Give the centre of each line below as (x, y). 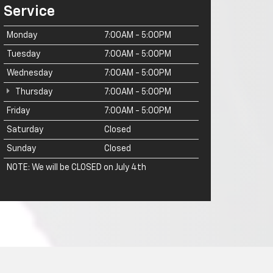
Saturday (25, 129)
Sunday (21, 148)
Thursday (33, 92)
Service (29, 11)
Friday (18, 111)
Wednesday (30, 73)
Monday (22, 35)
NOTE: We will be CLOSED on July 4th (76, 167)
